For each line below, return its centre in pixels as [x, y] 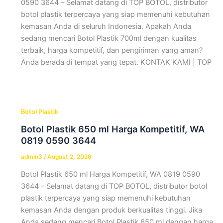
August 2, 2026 [69, 157]
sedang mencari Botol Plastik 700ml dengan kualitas [109, 39]
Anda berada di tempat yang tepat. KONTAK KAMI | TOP [116, 62]
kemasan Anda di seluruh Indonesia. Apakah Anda [106, 27]
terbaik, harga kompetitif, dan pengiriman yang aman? [111, 51]
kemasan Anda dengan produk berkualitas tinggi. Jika [111, 210]
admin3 [32, 157]
